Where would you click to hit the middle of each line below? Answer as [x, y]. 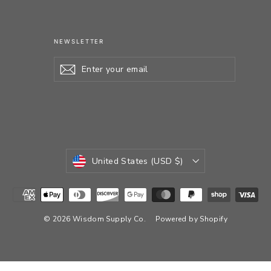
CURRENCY [101, 156]
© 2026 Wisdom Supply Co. [95, 219]
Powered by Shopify [191, 219]
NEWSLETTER [79, 42]
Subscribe [97, 69]
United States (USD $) [138, 162]
